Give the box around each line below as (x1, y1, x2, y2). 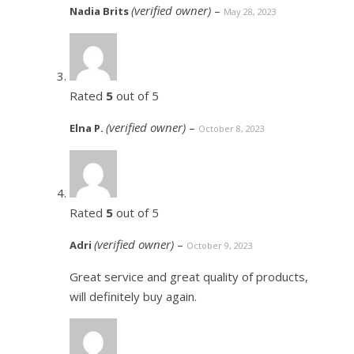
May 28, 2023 (224, 6, 277, 18)
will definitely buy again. (70, 288, 197, 305)
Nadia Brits (70, 4, 131, 19)
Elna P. (70, 121, 106, 136)
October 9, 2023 (186, 239, 253, 252)
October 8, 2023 (198, 122, 265, 135)
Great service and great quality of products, (70, 269, 308, 285)
